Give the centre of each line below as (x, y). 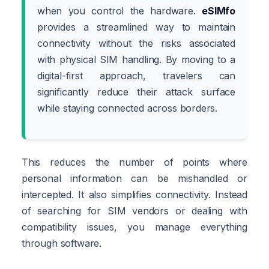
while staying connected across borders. (128, 108)
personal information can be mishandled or (134, 178)
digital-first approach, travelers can (136, 75)
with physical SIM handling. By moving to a (136, 59)
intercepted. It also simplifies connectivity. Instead (134, 194)
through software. (62, 243)
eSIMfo (219, 11)
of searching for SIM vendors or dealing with (134, 210)
